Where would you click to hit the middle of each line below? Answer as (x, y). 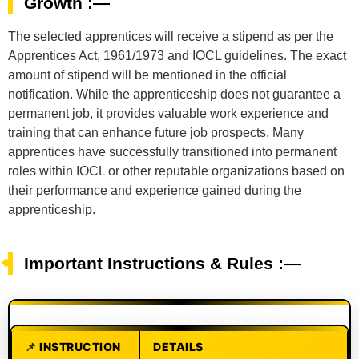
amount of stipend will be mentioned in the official (147, 75)
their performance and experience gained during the (155, 190)
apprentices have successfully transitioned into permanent (172, 151)
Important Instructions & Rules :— (162, 263)
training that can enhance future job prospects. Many (156, 132)
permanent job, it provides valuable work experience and (168, 113)
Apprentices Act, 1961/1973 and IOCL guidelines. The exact (177, 55)
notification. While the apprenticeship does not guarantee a (174, 94)
